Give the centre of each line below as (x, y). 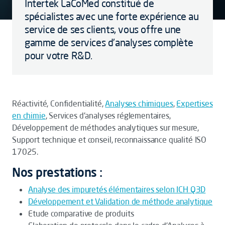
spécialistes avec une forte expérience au (112, 16)
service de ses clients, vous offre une (103, 29)
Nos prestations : (57, 172)
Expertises (195, 103)
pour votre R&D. (59, 55)
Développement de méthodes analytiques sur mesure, (106, 128)
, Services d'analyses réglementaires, (108, 116)
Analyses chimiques (139, 103)
